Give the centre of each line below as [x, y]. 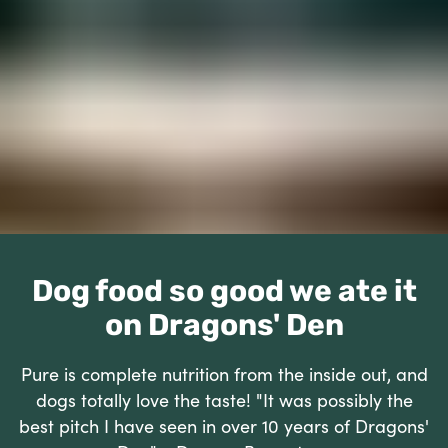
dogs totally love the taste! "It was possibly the [224, 400]
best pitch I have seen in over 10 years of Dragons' [224, 426]
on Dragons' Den [224, 325]
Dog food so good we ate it [224, 291]
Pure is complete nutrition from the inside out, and [224, 374]
